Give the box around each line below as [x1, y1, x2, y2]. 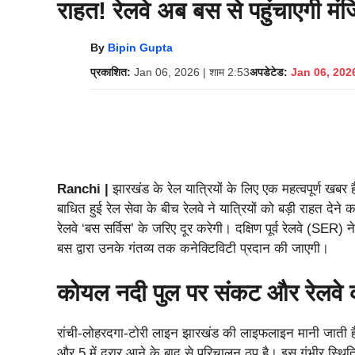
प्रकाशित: [90, 66, 131, 78]
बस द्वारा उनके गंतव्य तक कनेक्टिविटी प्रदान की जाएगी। [57, 241, 329, 256]
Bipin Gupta [108, 41, 173, 54]
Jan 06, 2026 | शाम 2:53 [134, 66, 250, 78]
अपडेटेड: [250, 66, 288, 78]
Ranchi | [57, 181, 113, 197]
